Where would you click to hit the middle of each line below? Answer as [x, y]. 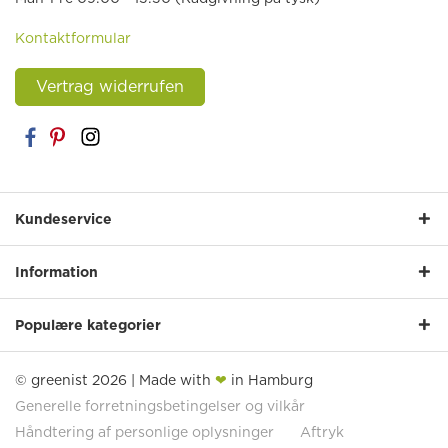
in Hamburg [270, 380]
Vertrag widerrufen [110, 87]
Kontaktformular [73, 38]
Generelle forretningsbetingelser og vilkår [160, 406]
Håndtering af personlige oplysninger [144, 432]
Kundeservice [63, 219]
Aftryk [322, 432]
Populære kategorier [88, 325]
